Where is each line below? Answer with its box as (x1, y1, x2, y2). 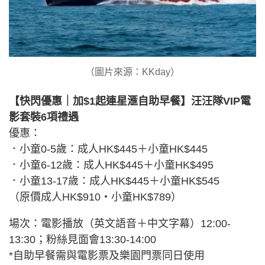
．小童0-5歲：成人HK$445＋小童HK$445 (9, 143, 208, 156)
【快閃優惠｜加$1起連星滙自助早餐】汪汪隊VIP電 (9, 95, 251, 108)
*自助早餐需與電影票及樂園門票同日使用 (9, 250, 205, 262)
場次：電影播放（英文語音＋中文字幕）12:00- (9, 218, 231, 230)
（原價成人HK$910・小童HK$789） (9, 191, 182, 203)
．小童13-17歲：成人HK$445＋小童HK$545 (9, 175, 219, 188)
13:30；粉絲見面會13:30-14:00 (9, 234, 156, 246)
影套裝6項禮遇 (9, 111, 79, 124)
